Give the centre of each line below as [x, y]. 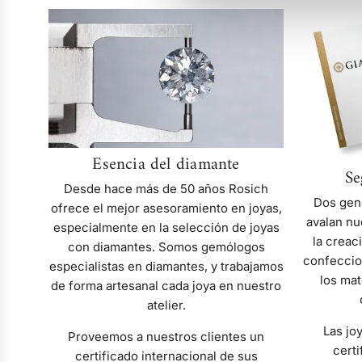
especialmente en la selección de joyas [166, 228]
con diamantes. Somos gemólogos [166, 247]
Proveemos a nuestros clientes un [166, 337]
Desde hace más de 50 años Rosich [166, 189]
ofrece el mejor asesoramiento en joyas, [166, 208]
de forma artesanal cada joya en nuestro [166, 286]
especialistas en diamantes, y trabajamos [166, 267]
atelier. [166, 305]
